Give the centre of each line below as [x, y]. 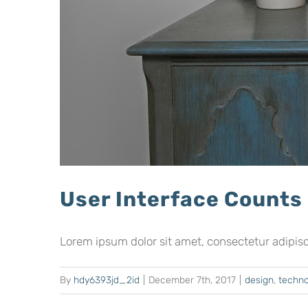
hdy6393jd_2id [107, 280]
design [259, 280]
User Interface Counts [181, 199]
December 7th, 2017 [192, 280]
